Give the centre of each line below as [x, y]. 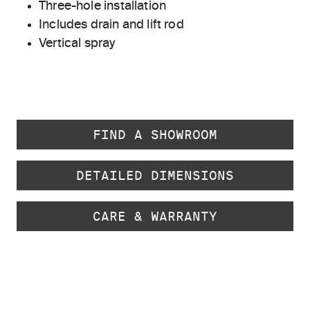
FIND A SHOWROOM [155, 135]
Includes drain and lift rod [111, 25]
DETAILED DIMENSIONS [155, 175]
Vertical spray [77, 44]
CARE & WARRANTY [155, 216]
